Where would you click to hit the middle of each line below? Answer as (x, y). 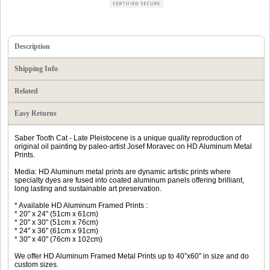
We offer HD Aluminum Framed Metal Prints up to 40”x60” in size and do (132, 256)
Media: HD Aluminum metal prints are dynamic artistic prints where (123, 171)
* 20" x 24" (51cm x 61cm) (56, 214)
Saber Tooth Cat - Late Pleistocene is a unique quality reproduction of (128, 138)
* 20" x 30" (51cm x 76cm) (56, 222)
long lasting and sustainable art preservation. (88, 188)
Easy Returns (36, 113)
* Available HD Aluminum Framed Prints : (81, 205)
